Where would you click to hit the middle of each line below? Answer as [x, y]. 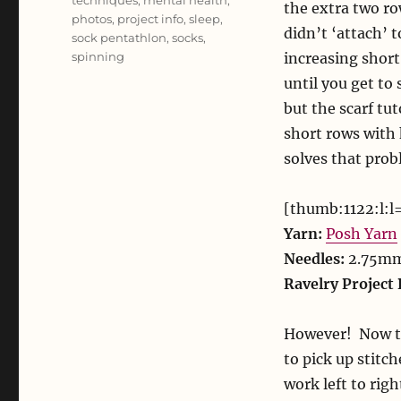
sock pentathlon [119, 38]
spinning [98, 57]
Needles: [314, 259]
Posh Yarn [361, 234]
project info [151, 19]
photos [92, 19]
